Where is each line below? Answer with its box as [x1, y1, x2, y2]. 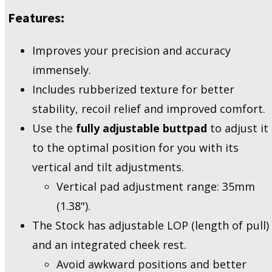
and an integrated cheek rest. [32, 237, 186, 253]
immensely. [32, 63, 91, 78]
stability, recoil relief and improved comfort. [32, 101, 265, 117]
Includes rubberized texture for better [32, 82, 234, 97]
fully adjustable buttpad [76, 121, 207, 136]
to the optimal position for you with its [32, 140, 239, 155]
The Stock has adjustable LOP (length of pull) [32, 218, 269, 233]
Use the [32, 121, 76, 136]
